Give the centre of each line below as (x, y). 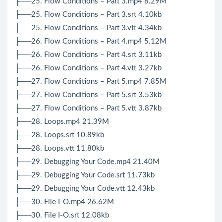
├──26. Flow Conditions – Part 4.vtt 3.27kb (88, 68)
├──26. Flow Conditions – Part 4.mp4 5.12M (91, 42)
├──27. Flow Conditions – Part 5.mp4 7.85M (91, 82)
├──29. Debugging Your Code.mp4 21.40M (87, 162)
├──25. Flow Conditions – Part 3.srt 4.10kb (88, 15)
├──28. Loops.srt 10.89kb (59, 135)
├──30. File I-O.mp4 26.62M (64, 202)
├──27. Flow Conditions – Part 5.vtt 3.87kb (88, 109)
